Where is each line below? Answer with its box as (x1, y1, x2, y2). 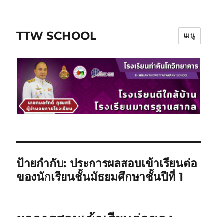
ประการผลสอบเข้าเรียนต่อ (70, 156, 198, 170)
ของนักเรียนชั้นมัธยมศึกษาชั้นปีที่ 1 (16, 170, 184, 184)
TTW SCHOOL (16, 29, 97, 43)
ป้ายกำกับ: (16, 156, 70, 170)
